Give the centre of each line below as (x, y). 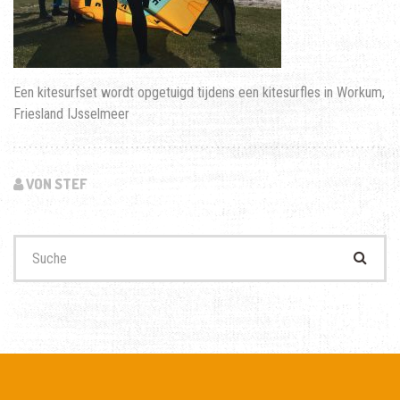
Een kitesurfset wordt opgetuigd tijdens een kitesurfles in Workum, (199, 93)
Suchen (33, 244)
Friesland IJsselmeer (71, 114)
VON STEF (55, 184)
